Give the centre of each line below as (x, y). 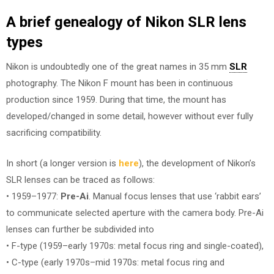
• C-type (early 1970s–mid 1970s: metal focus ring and (115, 262)
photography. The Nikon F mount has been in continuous (120, 83)
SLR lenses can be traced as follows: (80, 180)
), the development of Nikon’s (197, 163)
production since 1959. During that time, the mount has (116, 100)
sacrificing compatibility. (54, 133)
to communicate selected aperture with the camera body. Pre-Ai (135, 213)
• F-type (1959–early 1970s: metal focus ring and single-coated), (135, 246)
